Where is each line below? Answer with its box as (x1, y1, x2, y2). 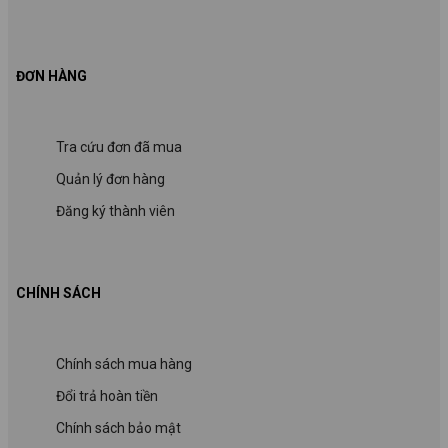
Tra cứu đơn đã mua (56, 138, 182, 155)
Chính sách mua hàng (56, 355, 192, 372)
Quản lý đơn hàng (56, 170, 165, 187)
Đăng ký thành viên (56, 202, 175, 219)
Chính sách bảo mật (56, 419, 181, 436)
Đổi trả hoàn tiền (56, 387, 158, 404)
